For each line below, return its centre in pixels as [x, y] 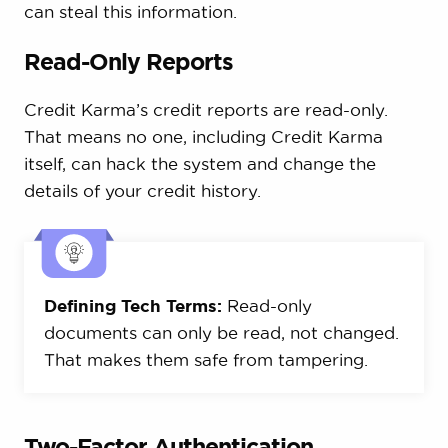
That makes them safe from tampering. [205, 359]
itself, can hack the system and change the [199, 163]
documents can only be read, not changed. [221, 332]
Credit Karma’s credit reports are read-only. [205, 109]
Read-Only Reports [128, 61]
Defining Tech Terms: [132, 305]
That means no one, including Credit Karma [203, 136]
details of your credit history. [142, 190]
